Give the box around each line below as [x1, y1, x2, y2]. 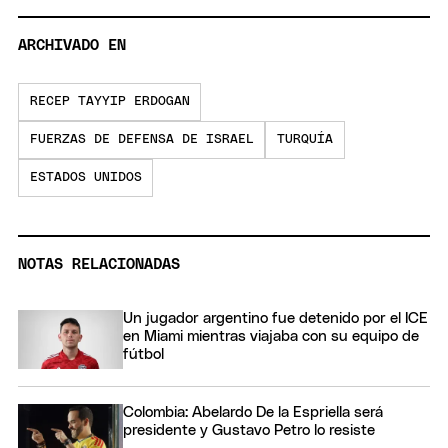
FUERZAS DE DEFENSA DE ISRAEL [29, 133, 254, 147]
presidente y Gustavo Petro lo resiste [123, 423, 375, 439]
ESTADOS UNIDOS [29, 171, 142, 185]
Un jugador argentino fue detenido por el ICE [123, 311, 428, 327]
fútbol [123, 347, 164, 363]
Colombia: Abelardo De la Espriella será [123, 405, 383, 421]
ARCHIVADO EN [18, 38, 126, 54]
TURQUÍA [276, 133, 333, 147]
